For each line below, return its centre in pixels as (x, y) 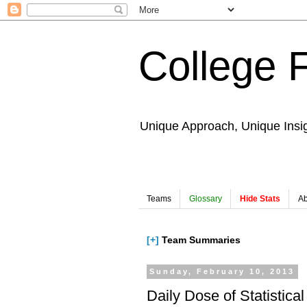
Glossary (206, 199)
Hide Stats (260, 199)
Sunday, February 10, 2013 (222, 272)
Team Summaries (200, 240)
